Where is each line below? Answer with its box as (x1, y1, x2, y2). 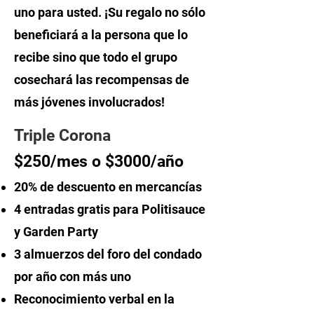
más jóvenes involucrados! (14, 95, 165, 109)
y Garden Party (14, 224, 98, 239)
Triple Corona (14, 126, 111, 145)
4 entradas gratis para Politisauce (14, 202, 205, 217)
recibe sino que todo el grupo (14, 50, 177, 64)
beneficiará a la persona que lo (14, 27, 188, 42)
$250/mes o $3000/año (14, 152, 184, 171)
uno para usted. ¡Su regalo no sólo (14, 5, 205, 20)
